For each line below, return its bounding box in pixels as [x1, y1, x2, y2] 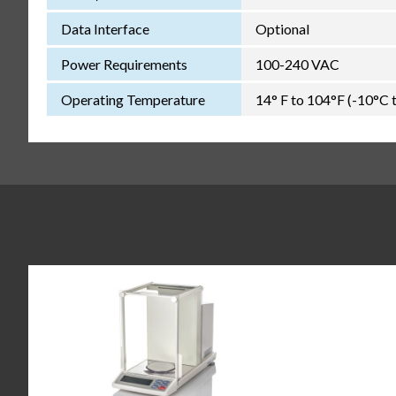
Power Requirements [60, 55, 187, 72]
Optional [255, 19, 309, 37]
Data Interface [60, 19, 149, 37]
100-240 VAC [255, 55, 339, 72]
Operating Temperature [60, 90, 205, 108]
